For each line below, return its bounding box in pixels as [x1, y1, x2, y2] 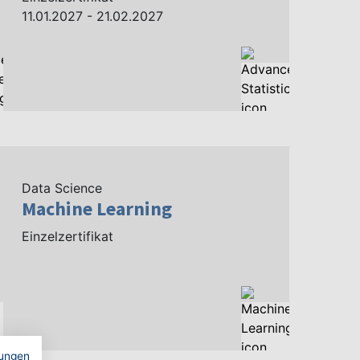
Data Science [22, 180, 103, 196]
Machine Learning [22, 196, 173, 221]
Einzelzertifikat [22, 228, 114, 244]
